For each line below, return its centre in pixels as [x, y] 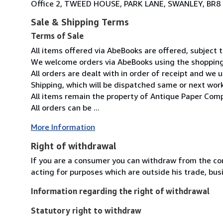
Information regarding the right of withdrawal [120, 191]
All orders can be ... [65, 107]
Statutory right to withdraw [86, 210]
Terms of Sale [57, 36]
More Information [63, 127]
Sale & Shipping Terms [80, 22]
